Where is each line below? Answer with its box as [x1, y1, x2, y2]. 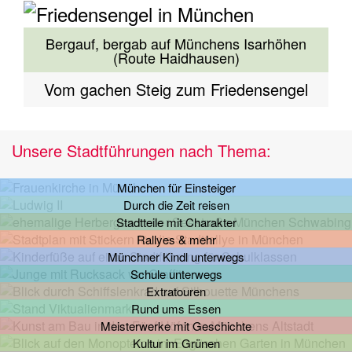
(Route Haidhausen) [112, 46, 240, 68]
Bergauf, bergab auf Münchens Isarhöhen [46, 32, 306, 53]
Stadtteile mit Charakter [115, 214, 236, 231]
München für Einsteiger [116, 179, 236, 196]
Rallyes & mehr [136, 231, 216, 248]
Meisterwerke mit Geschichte [101, 317, 251, 335]
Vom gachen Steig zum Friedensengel [44, 78, 308, 101]
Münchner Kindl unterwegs [108, 248, 244, 266]
